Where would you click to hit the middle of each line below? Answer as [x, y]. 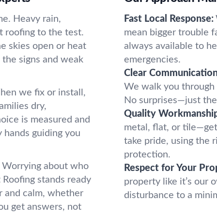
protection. [147, 155]
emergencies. [152, 60]
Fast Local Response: [169, 19]
